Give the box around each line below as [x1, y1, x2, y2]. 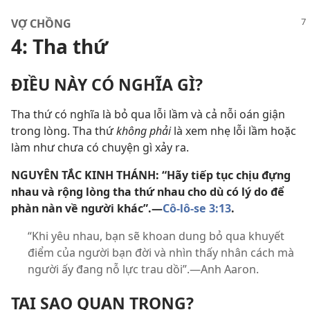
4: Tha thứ [11, 33, 108, 60]
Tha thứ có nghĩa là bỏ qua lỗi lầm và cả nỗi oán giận [11, 107, 285, 122]
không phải [116, 123, 171, 139]
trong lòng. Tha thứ [11, 123, 116, 139]
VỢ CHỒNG [11, 16, 71, 31]
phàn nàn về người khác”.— [11, 201, 163, 217]
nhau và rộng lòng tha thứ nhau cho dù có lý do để [11, 184, 284, 200]
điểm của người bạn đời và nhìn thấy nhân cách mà [28, 245, 294, 261]
